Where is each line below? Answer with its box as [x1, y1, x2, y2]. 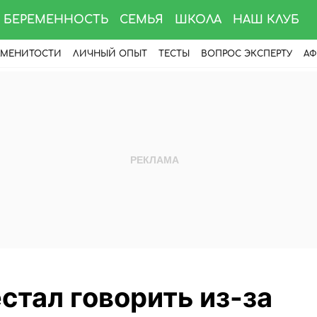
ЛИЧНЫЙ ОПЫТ [73, 49, 147, 59]
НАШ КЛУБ [233, 13, 299, 26]
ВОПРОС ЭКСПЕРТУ [201, 49, 292, 59]
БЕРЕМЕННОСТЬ [4, 13, 108, 26]
